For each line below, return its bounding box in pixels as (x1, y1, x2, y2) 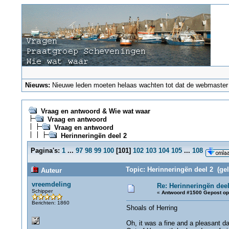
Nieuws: (25, 81, 51, 89)
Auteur (38, 167, 62, 174)
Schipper (31, 188, 53, 194)
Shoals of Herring (126, 204, 177, 212)
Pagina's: (30, 147, 60, 154)
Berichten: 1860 (31, 200, 70, 205)
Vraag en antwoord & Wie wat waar (40, 107, 150, 115)
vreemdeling (31, 180, 71, 188)
